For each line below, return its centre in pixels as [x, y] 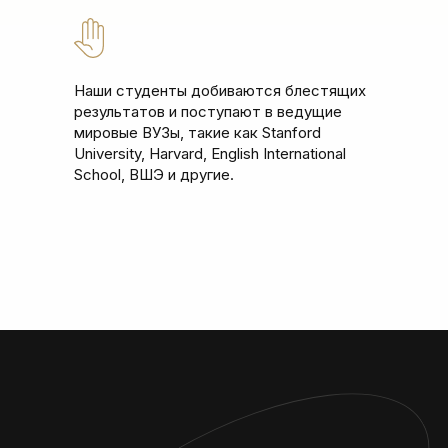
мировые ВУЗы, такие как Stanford [197, 132]
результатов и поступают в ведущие [208, 111]
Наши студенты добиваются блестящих [220, 90]
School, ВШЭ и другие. [154, 174]
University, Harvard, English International [210, 153]
